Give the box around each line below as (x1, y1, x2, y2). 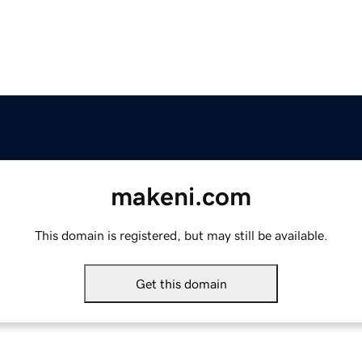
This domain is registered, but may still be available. (34, 229, 328, 242)
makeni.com (111, 183, 251, 210)
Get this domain (135, 277, 227, 291)
